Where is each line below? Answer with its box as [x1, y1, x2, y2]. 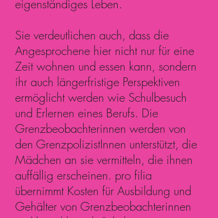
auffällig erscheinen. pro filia [15, 167, 152, 183]
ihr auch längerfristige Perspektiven [15, 73, 181, 90]
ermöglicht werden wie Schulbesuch [15, 89, 187, 105]
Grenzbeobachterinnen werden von [15, 120, 186, 136]
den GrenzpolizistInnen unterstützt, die [15, 136, 198, 152]
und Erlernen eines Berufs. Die [15, 105, 159, 121]
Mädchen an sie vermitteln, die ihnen [15, 151, 193, 167]
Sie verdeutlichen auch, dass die [15, 27, 169, 43]
